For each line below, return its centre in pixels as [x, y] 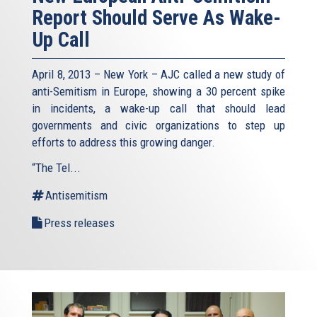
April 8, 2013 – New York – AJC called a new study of [158, 75]
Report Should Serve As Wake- [156, 18]
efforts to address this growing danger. [123, 143]
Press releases [79, 223]
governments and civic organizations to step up [158, 126]
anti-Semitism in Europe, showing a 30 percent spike [158, 92]
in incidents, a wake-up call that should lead [158, 109]
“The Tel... [56, 168]
